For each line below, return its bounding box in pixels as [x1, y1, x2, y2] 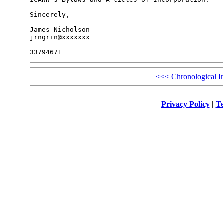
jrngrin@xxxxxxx [29, 33, 90, 41]
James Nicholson [29, 26, 90, 34]
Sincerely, [29, 11, 70, 19]
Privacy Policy [161, 99, 210, 108]
